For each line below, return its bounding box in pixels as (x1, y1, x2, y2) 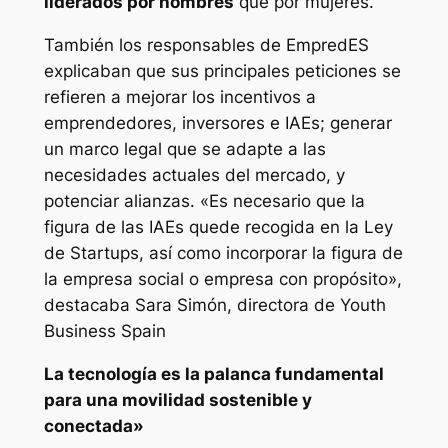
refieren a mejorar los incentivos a (43, 86, 316, 107)
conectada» (43, 415, 144, 436)
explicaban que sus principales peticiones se (43, 60, 401, 81)
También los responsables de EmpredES (43, 34, 369, 55)
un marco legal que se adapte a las (43, 138, 326, 159)
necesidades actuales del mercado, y (43, 164, 345, 185)
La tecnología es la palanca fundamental (43, 363, 384, 384)
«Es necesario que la (199, 190, 365, 211)
